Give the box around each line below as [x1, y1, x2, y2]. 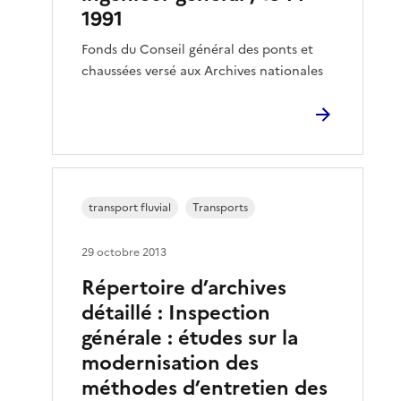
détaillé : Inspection [81, 298, 271, 328]
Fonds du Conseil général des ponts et [81, 40, 314, 59]
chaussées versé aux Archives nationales [81, 62, 324, 81]
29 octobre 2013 [81, 244, 167, 260]
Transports [192, 200, 249, 216]
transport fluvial [89, 200, 172, 216]
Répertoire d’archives [81, 273, 287, 303]
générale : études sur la [81, 323, 299, 353]
